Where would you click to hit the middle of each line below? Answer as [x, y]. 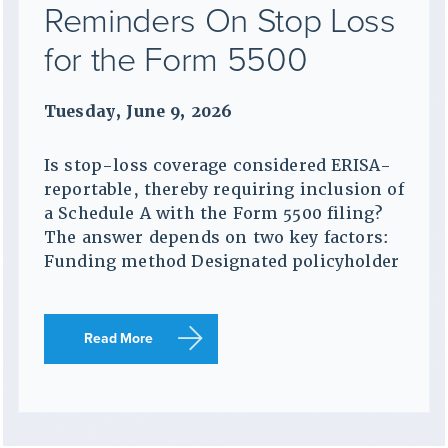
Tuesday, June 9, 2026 [138, 112]
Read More [118, 339]
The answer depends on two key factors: [217, 238]
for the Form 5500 [176, 61]
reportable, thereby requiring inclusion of [224, 190]
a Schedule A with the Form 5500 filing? [213, 214]
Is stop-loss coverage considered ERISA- [218, 166]
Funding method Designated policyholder [222, 262]
